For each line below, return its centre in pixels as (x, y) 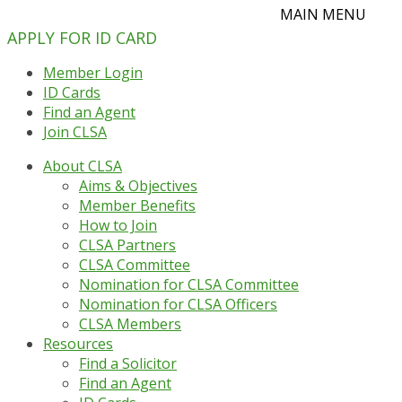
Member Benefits (137, 205)
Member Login (93, 73)
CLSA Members (130, 324)
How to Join (118, 225)
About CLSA (83, 166)
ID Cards (72, 92)
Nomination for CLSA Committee (189, 284)
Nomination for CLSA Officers (178, 304)
